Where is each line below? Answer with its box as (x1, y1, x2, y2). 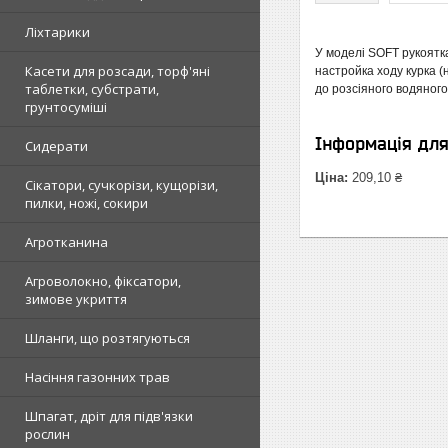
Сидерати (25, 137, 88, 155)
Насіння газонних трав (25, 368, 170, 386)
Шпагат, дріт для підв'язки (25, 407, 193, 425)
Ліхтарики (25, 23, 90, 41)
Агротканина (25, 233, 108, 251)
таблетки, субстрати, (25, 80, 159, 98)
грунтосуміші (25, 98, 107, 116)
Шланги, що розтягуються (25, 329, 190, 347)
